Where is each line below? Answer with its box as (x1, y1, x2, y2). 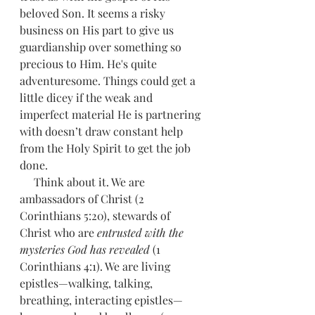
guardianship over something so (20, 39, 184, 54)
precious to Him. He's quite (20, 56, 160, 71)
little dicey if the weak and (20, 90, 155, 105)
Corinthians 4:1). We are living (20, 259, 173, 274)
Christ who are (20, 225, 97, 240)
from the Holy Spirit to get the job (20, 141, 193, 155)
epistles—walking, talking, (20, 276, 155, 290)
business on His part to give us (20, 22, 176, 37)
